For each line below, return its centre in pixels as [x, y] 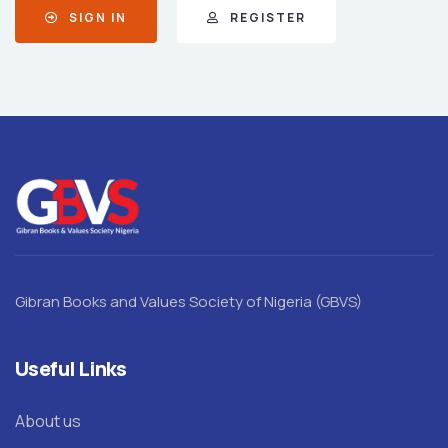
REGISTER [268, 18]
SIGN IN [98, 18]
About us [48, 421]
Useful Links [71, 369]
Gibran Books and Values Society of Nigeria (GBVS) [188, 302]
